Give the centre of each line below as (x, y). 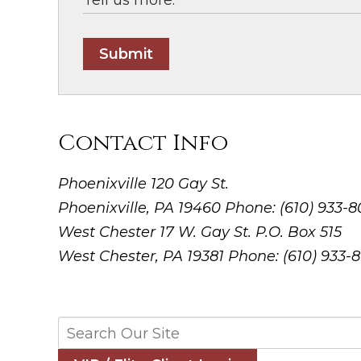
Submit (126, 54)
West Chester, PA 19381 (143, 257)
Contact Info (143, 143)
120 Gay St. (190, 184)
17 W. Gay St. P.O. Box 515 (251, 232)
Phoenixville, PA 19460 (141, 208)
